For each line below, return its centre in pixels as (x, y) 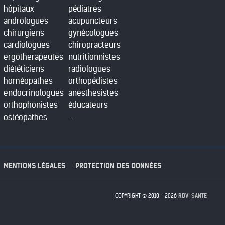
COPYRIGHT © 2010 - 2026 (146, 196)
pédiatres (85, 9)
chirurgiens (24, 33)
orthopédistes (93, 81)
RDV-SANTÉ (192, 196)
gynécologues (93, 33)
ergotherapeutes (33, 57)
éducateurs (88, 105)
